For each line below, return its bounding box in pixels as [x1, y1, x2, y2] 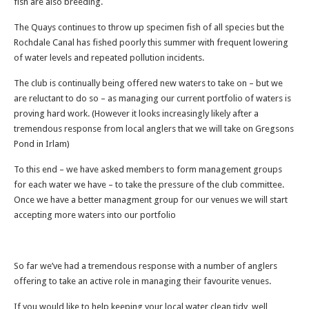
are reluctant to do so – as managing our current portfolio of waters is [14, 93, 291, 103]
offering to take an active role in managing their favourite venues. [14, 276, 271, 286]
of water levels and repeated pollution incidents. [14, 52, 204, 63]
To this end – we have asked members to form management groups [14, 164, 282, 175]
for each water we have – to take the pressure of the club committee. [14, 179, 284, 190]
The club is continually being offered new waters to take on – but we [14, 78, 283, 88]
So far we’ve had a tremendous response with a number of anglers [14, 261, 277, 271]
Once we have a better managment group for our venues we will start [14, 195, 288, 205]
